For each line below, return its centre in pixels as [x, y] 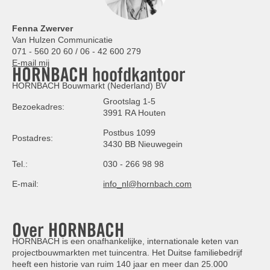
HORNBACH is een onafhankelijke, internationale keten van [125, 241]
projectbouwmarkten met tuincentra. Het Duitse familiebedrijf [127, 253]
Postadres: [33, 138]
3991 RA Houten [134, 113]
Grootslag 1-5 [129, 102]
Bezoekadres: [38, 107]
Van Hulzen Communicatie [62, 40]
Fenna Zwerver [42, 29]
